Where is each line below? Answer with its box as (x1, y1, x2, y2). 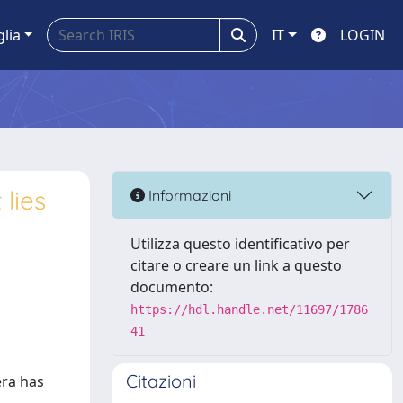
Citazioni (126, 370, 196, 392)
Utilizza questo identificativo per (130, 234, 350, 254)
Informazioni (145, 185, 231, 204)
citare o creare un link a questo (130, 255, 342, 275)
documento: (130, 277, 213, 297)
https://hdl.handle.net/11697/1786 (130, 302, 368, 317)
